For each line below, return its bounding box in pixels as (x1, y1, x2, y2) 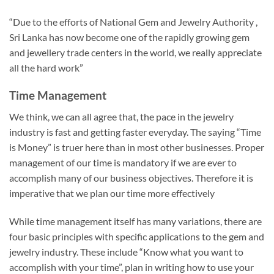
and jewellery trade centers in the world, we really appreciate (9, 46, 262, 59)
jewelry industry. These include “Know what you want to (9, 245, 243, 257)
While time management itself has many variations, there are (9, 215, 262, 227)
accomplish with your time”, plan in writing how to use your (9, 261, 254, 273)
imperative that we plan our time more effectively (9, 187, 215, 199)
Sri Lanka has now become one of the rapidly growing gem (9, 31, 250, 43)
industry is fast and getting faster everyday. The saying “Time (9, 125, 261, 138)
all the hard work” (9, 62, 83, 74)
